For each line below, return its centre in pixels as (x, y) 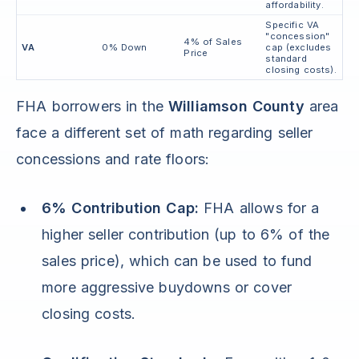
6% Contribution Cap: (121, 208)
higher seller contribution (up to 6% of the (186, 235)
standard (286, 59)
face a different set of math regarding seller (165, 133)
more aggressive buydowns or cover (167, 288)
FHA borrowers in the (92, 107)
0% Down (125, 48)
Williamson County (236, 107)
